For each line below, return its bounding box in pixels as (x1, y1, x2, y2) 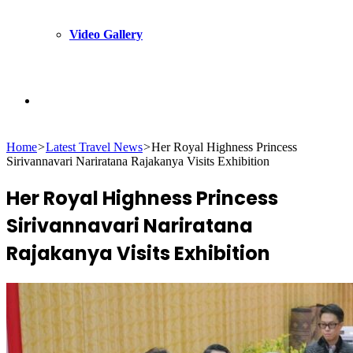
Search (37, 93, 71, 106)
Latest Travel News (46, 140, 143, 154)
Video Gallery (69, 28, 143, 41)
